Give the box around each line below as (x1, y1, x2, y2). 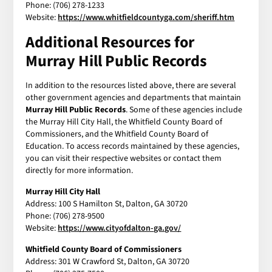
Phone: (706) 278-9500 (25, 209, 105, 222)
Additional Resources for (25, 30, 195, 53)
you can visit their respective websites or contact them (25, 152, 222, 165)
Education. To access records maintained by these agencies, (25, 140, 240, 152)
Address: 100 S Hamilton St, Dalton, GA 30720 (25, 197, 188, 210)
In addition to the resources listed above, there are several (25, 79, 237, 92)
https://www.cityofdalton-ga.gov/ (58, 222, 182, 234)
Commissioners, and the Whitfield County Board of (25, 127, 209, 140)
